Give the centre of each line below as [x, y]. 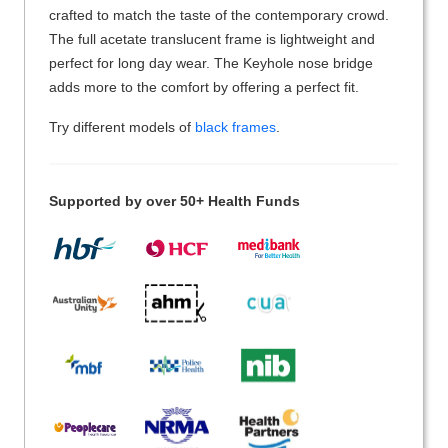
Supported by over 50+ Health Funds [174, 201]
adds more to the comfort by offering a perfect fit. [204, 87]
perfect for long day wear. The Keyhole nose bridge [211, 63]
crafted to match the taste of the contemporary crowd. [219, 15]
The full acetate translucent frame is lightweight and [212, 39]
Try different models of [122, 127]
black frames [235, 127]
